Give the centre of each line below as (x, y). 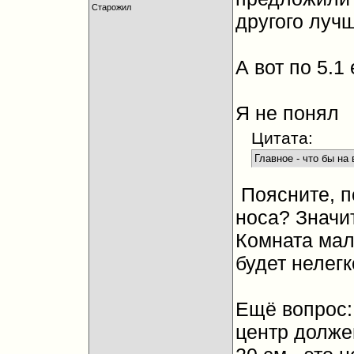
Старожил (111, 7)
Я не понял (287, 113)
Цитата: (282, 138)
